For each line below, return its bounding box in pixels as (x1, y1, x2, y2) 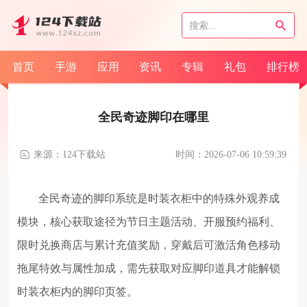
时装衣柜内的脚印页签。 (17, 286, 138, 298)
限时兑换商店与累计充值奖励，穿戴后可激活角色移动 (17, 239, 281, 251)
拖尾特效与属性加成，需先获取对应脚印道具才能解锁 (17, 262, 281, 275)
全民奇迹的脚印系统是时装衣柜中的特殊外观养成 (38, 193, 280, 205)
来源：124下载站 (33, 149, 106, 160)
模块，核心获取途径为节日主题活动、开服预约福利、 (17, 216, 281, 228)
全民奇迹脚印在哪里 (98, 110, 209, 125)
